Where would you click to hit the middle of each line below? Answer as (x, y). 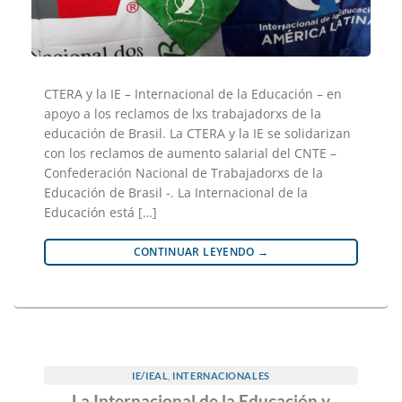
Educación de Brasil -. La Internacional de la (176, 193)
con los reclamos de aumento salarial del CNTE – (190, 153)
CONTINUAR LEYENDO (196, 252)
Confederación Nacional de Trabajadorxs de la (184, 173)
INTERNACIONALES (221, 376)
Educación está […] (100, 213)
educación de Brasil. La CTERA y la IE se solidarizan (197, 134)
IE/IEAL (150, 376)
